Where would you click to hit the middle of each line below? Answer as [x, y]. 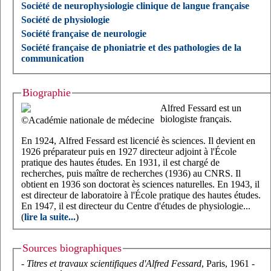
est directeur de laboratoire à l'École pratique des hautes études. [141, 195]
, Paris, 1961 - [228, 263]
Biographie [47, 93]
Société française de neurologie [84, 34]
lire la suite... [50, 217]
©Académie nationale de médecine [88, 120]
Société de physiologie [65, 20]
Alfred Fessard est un [201, 108]
